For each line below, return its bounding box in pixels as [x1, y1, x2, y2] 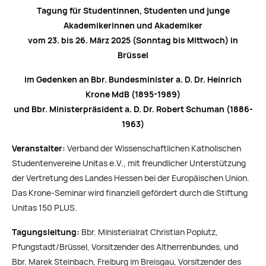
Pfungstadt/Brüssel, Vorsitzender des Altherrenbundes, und [12, 242, 238, 253]
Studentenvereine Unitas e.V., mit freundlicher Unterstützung [12, 158, 246, 169]
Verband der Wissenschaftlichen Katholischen [65, 143, 241, 154]
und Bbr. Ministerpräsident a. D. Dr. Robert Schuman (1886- [13, 104, 253, 115]
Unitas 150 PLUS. [12, 202, 77, 214]
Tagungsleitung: [12, 227, 80, 238]
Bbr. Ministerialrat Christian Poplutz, [80, 227, 218, 238]
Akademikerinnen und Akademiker [64, 20, 202, 31]
